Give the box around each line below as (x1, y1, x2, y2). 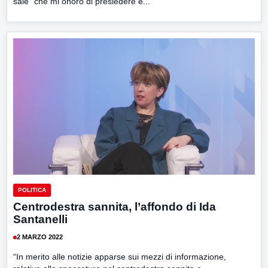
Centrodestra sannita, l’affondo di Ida (13, 200, 216, 213)
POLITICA (18, 186, 46, 193)
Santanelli (13, 212, 68, 226)
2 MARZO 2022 (17, 233, 63, 241)
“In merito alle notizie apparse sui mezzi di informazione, (13, 251, 226, 261)
